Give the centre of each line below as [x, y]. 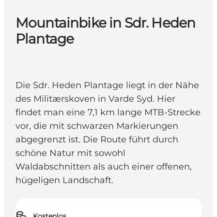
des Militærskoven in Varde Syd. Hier [95, 99]
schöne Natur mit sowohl [70, 153]
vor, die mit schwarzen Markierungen [97, 126]
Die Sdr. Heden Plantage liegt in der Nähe [107, 85]
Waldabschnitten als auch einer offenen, [104, 167]
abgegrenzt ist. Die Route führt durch [97, 140]
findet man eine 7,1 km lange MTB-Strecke [108, 113]
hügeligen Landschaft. [64, 180]
